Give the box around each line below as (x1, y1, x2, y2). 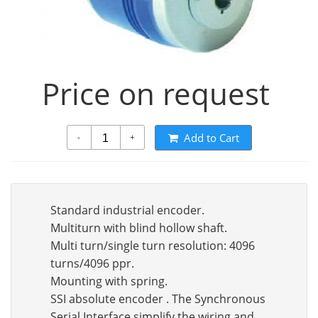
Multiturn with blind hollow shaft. (50, 220, 227, 236)
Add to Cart (183, 131, 239, 145)
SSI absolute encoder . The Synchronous (50, 291, 265, 307)
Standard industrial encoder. (50, 202, 204, 218)
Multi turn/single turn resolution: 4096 (50, 238, 255, 253)
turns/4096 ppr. (50, 256, 134, 271)
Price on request (41, 73, 270, 114)
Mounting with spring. (50, 273, 168, 289)
